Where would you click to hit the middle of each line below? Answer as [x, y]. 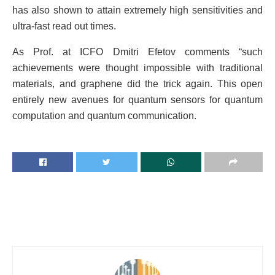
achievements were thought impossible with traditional [137, 68]
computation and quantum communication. [104, 116]
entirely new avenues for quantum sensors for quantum [137, 100]
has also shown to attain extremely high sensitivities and [137, 10]
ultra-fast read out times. [64, 26]
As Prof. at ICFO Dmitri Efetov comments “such [137, 52]
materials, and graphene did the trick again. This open [137, 84]
